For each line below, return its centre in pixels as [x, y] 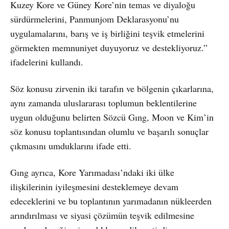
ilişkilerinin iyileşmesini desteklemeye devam [94, 186]
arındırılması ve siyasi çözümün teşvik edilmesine [102, 215]
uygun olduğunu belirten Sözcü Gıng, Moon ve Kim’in [112, 117]
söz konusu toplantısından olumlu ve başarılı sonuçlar [109, 131]
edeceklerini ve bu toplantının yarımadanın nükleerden [111, 201]
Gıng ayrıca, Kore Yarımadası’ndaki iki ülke [92, 172]
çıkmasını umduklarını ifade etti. [71, 145]
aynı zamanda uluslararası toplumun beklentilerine [104, 102]
